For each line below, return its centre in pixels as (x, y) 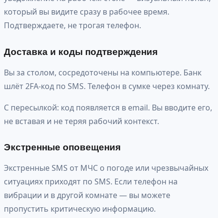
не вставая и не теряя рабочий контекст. (82, 121)
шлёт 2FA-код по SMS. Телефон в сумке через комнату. (107, 86)
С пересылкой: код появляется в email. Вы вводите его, (108, 107)
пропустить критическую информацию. (80, 209)
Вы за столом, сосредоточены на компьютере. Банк (103, 72)
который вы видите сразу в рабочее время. (87, 11)
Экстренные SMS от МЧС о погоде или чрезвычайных (106, 168)
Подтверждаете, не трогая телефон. (73, 25)
